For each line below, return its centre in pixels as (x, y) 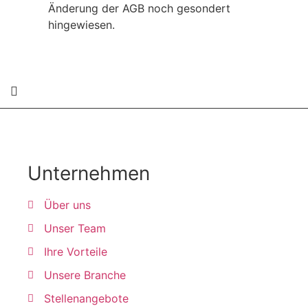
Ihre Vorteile (75, 252)
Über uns (67, 205)
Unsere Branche (85, 275)
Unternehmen (89, 174)
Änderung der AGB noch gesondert (139, 9)
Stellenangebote (86, 299)
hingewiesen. (81, 25)
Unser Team (75, 229)
